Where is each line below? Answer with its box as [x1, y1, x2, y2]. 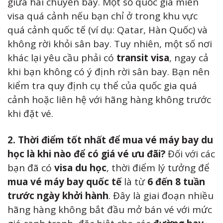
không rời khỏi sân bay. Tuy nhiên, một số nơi [7, 37, 212, 51]
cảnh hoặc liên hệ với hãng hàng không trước [7, 93, 211, 107]
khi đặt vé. [7, 107, 53, 120]
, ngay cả [169, 51, 209, 65]
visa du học [54, 161, 107, 174]
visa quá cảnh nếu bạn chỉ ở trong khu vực [7, 9, 198, 23]
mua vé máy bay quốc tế [7, 175, 121, 188]
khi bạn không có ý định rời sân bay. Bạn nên [7, 65, 210, 79]
